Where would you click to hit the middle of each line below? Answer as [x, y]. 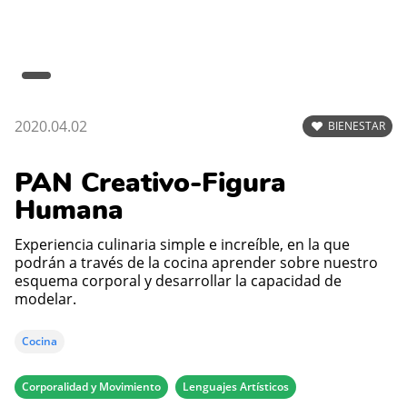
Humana [69, 210]
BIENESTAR [357, 125]
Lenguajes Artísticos [236, 386]
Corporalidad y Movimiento [91, 386]
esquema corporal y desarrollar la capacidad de [178, 280]
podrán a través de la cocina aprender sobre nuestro [196, 262]
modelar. [45, 298]
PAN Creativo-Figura [150, 183]
